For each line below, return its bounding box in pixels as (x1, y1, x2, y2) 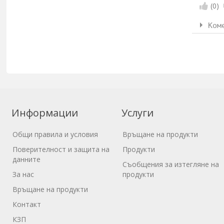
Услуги (121, 106, 154, 120)
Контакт (12, 199, 41, 209)
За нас (12, 169, 34, 179)
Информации (11, 106, 78, 120)
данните (12, 154, 41, 164)
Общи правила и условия (12, 129, 98, 139)
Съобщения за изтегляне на (122, 159, 219, 169)
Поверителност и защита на (12, 144, 110, 154)
